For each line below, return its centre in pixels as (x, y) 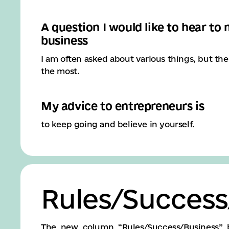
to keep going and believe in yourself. (118, 124)
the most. (60, 71)
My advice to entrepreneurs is (123, 106)
